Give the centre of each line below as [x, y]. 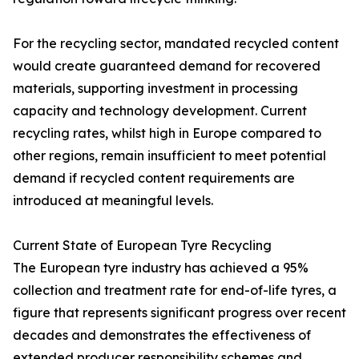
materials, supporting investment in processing [155, 89]
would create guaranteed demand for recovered [167, 66]
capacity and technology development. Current [160, 111]
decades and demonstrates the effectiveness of [162, 335]
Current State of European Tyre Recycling [142, 246]
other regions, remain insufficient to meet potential [169, 156]
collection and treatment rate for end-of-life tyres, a [175, 290]
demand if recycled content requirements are [154, 178]
